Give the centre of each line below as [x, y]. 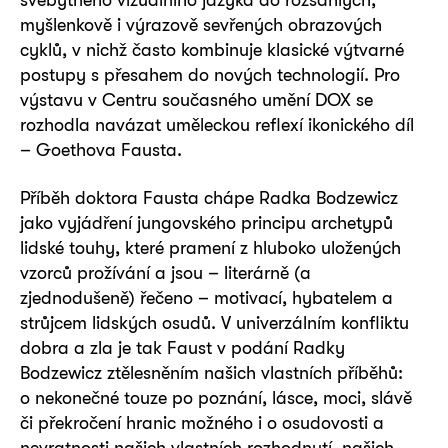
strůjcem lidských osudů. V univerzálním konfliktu [214, 322]
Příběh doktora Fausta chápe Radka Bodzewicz [209, 197]
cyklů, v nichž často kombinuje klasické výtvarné [212, 50]
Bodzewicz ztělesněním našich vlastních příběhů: [211, 372]
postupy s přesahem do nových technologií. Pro [210, 75]
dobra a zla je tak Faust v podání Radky [182, 347]
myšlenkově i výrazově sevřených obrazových [201, 25]
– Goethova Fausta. [103, 150]
